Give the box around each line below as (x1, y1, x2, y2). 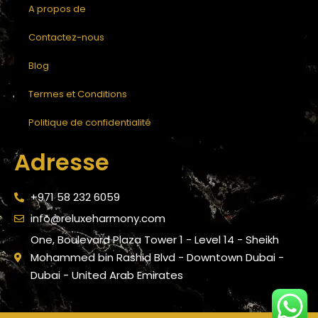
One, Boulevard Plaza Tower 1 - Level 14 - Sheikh (30, 232, 279, 248)
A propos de (28, 2, 86, 16)
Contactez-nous (28, 31, 104, 45)
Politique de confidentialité (28, 116, 151, 130)
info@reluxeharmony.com (30, 211, 165, 226)
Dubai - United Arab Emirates (30, 268, 183, 283)
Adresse (14, 146, 109, 179)
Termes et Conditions (28, 87, 127, 102)
